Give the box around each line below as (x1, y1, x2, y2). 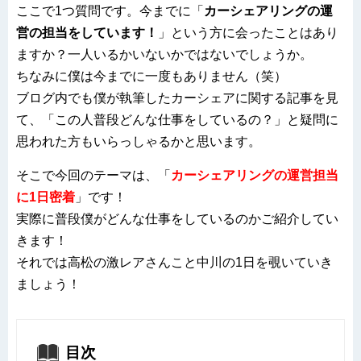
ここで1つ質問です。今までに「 (16, 3, 204, 18)
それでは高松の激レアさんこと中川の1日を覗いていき (16, 255, 333, 269)
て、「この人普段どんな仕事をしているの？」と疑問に (16, 112, 338, 127)
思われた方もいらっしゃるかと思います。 (16, 134, 261, 148)
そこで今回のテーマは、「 (16, 168, 171, 182)
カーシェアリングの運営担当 (171, 168, 338, 182)
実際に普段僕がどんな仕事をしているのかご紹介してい (16, 211, 338, 226)
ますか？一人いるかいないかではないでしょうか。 (16, 47, 313, 61)
